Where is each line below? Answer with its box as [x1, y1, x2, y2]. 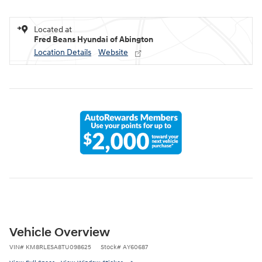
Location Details [34, 47, 91, 58]
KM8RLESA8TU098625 [26, 243, 91, 251]
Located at [34, 25, 72, 35]
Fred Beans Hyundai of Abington [34, 35, 153, 45]
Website [98, 47, 128, 58]
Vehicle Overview [9, 225, 110, 240]
